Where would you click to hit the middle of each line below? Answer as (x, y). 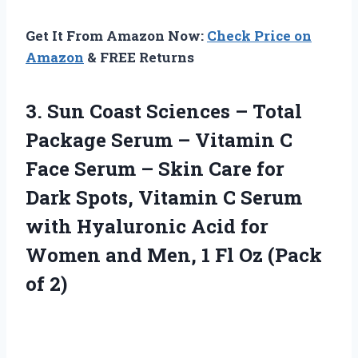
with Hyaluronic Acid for (147, 226)
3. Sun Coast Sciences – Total (164, 111)
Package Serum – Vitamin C (159, 139)
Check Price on (259, 35)
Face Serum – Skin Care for (155, 168)
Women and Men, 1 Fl (132, 255)
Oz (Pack (280, 255)
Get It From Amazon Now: (116, 35)
